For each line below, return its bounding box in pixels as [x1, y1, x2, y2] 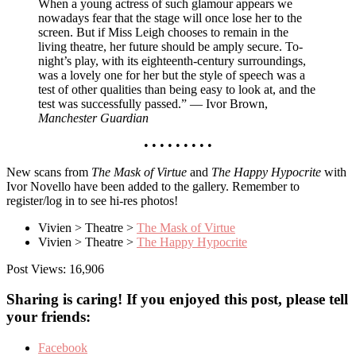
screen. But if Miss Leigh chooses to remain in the [38, 25, 288, 39]
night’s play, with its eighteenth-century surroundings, [38, 53, 306, 68]
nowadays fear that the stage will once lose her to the [38, 10, 302, 25]
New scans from [6, 164, 91, 179]
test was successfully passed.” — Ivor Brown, [38, 96, 268, 110]
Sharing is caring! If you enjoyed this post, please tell [6, 291, 348, 308]
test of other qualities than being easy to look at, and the [38, 82, 315, 96]
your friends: [6, 308, 91, 326]
